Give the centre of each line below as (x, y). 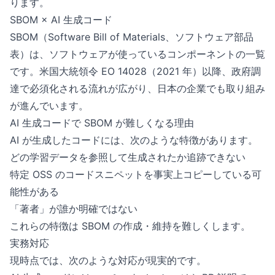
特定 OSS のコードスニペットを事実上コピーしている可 (136, 174)
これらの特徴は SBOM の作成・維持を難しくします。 (130, 226)
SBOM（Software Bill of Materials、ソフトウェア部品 (132, 37)
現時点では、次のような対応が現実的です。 (108, 260)
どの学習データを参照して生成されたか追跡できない (128, 157)
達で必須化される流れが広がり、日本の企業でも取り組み (137, 88)
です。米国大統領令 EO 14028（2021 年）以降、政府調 (135, 71)
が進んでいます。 (49, 106)
